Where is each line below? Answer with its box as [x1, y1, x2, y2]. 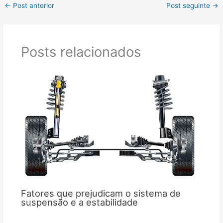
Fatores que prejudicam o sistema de [20, 188, 181, 199]
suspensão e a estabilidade [20, 197, 138, 208]
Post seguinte [166, 1, 212, 9]
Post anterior [11, 1, 55, 9]
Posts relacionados [20, 43, 141, 61]
